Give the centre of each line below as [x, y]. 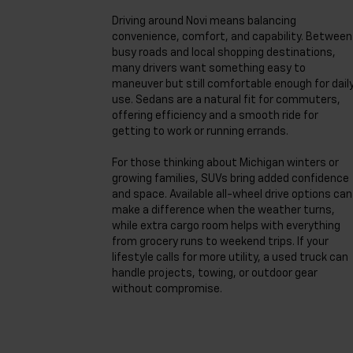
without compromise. [167, 289]
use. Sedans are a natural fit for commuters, [226, 100]
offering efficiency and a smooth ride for [215, 116]
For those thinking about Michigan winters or [225, 163]
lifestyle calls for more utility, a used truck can [230, 258]
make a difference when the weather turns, [223, 210]
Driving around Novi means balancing [204, 21]
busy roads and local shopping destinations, [224, 53]
